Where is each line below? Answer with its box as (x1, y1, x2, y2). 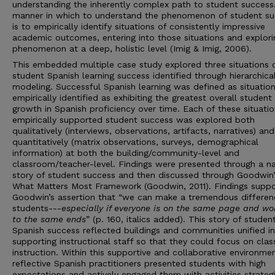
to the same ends (12, 214, 86, 224)
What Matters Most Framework (12, 181, 141, 191)
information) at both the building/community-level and (12, 148, 239, 158)
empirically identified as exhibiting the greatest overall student (12, 93, 272, 103)
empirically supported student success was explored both (12, 115, 255, 125)
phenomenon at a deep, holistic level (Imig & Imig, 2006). (12, 44, 252, 53)
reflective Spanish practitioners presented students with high (12, 258, 266, 268)
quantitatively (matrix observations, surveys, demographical (12, 137, 258, 147)
